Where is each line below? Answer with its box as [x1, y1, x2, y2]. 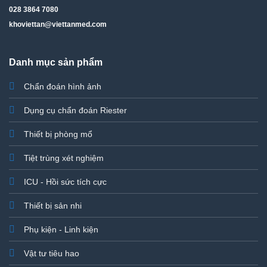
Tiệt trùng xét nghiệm [23, 153, 104, 163]
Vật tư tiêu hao [23, 248, 79, 258]
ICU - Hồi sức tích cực [23, 176, 107, 187]
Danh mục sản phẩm [8, 57, 103, 67]
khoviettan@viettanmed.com [9, 20, 107, 29]
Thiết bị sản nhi [23, 200, 82, 210]
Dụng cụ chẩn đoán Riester [23, 105, 127, 115]
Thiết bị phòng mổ [23, 129, 92, 139]
